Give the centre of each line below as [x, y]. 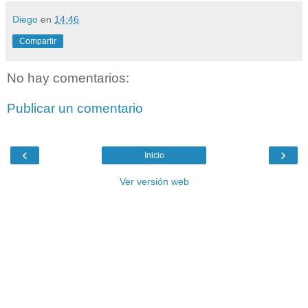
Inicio [154, 156]
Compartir [38, 42]
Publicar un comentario [75, 108]
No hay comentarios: [68, 78]
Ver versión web [154, 182]
